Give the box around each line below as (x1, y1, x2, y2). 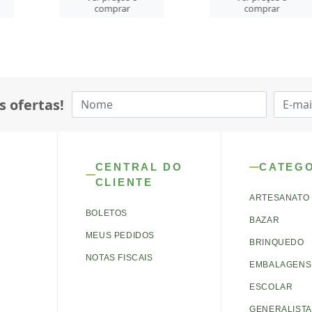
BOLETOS (85, 208, 127, 218)
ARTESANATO (249, 193, 310, 203)
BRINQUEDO (249, 237, 304, 247)
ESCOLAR (249, 282, 293, 292)
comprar (138, 2, 174, 15)
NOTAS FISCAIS (85, 253, 153, 263)
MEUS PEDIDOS (85, 231, 155, 240)
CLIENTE (95, 176, 153, 188)
